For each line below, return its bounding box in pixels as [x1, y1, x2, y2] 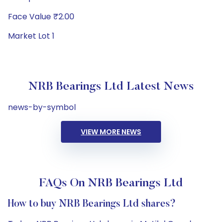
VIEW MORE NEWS [81, 127, 141, 137]
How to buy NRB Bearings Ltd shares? [8, 199, 176, 209]
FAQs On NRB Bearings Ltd [39, 177, 183, 189]
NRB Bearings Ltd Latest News [28, 81, 194, 93]
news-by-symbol [8, 102, 76, 113]
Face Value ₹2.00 [8, 11, 74, 22]
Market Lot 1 [8, 30, 55, 42]
